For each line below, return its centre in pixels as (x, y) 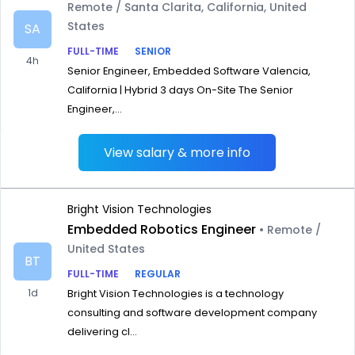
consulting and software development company (192, 313)
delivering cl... (102, 332)
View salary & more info (177, 153)
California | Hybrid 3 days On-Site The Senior (180, 90)
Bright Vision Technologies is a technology (176, 294)
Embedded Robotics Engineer (162, 229)
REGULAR (158, 274)
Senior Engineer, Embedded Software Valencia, (189, 71)
